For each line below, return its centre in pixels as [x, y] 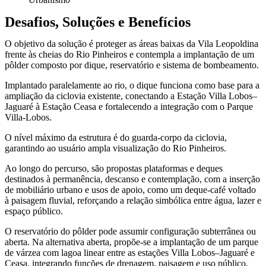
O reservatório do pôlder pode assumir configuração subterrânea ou [130, 231]
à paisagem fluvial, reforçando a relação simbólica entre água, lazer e [133, 200]
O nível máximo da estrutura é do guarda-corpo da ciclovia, [116, 137]
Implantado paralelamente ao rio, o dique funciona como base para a [132, 85]
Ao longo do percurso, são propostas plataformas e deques [114, 168]
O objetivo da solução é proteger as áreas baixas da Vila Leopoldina [132, 44]
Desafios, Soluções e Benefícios [98, 22]
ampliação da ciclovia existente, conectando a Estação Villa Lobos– [131, 96]
